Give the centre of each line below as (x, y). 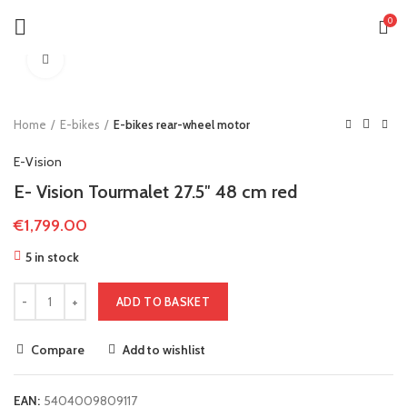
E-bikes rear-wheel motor (182, 124)
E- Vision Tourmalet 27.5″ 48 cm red (155, 192)
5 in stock (52, 257)
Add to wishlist (164, 350)
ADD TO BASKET (163, 302)
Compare (58, 350)
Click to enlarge (104, 60)
